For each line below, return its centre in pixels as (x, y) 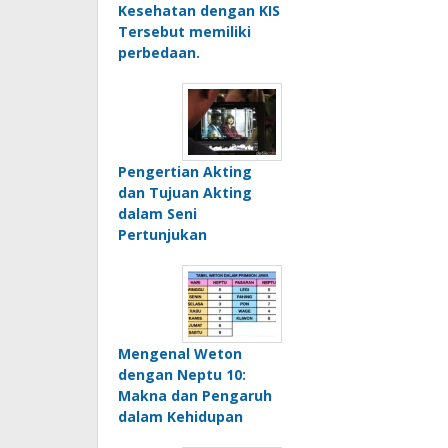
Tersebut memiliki (184, 32)
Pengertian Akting (185, 172)
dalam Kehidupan (180, 417)
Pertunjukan (162, 235)
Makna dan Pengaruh (195, 396)
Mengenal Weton (180, 354)
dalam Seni (157, 214)
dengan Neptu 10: (182, 375)
